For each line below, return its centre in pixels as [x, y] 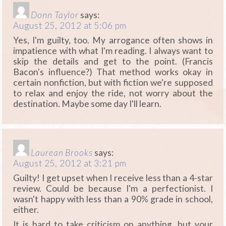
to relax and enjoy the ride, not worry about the [113, 93]
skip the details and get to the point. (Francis [113, 62]
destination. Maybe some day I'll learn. [88, 104]
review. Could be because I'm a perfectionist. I [113, 188]
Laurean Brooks [62, 152]
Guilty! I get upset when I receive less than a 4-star [113, 178]
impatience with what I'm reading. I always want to [113, 51]
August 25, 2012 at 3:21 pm [70, 163]
